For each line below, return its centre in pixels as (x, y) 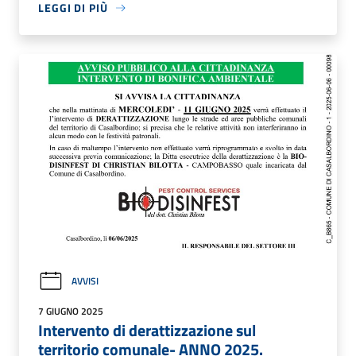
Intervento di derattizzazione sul (147, 330)
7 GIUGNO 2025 (71, 311)
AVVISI (85, 281)
